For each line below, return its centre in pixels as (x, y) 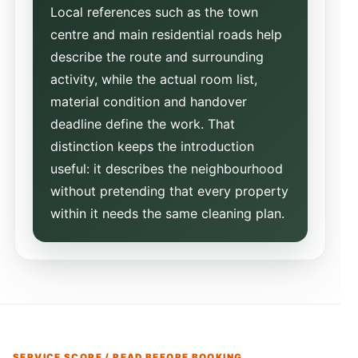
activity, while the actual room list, (154, 79)
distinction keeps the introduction (152, 146)
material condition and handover (149, 101)
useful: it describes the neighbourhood (167, 168)
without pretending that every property (169, 191)
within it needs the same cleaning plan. (167, 213)
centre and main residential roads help (166, 34)
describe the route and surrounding (157, 56)
